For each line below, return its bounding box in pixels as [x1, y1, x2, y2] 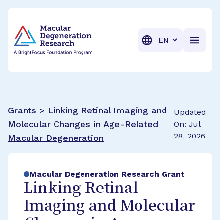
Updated [173, 108, 206, 117]
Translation [154, 34, 196, 44]
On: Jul [173, 119, 200, 129]
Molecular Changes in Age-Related [8, 119, 158, 129]
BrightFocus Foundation [13, 14, 106, 24]
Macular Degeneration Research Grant [29, 169, 185, 179]
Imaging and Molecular [24, 198, 195, 215]
